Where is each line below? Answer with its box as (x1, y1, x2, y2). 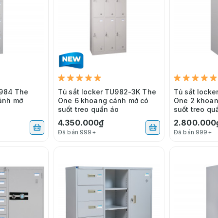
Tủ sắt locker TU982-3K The (58, 87, 156, 96)
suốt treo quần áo (58, 105, 119, 113)
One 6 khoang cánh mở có (58, 96, 149, 105)
